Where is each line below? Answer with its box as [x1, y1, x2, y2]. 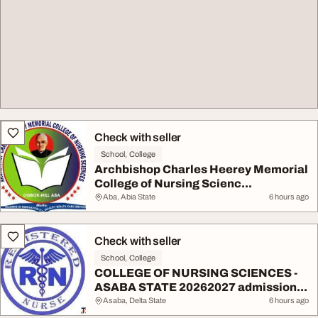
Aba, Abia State [103, 192, 155, 201]
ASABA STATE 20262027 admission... [94, 281, 307, 293]
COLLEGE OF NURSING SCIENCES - [94, 267, 297, 279]
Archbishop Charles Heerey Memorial [94, 163, 308, 175]
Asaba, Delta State [103, 296, 166, 305]
